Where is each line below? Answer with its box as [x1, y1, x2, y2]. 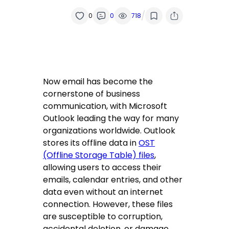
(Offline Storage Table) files [43, 149, 155, 162]
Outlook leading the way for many [43, 112, 179, 125]
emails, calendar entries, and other [43, 174, 183, 186]
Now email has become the [43, 76, 153, 88]
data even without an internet [43, 186, 164, 198]
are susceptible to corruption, [43, 211, 163, 223]
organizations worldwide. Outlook [43, 125, 176, 137]
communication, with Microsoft [43, 100, 168, 112]
